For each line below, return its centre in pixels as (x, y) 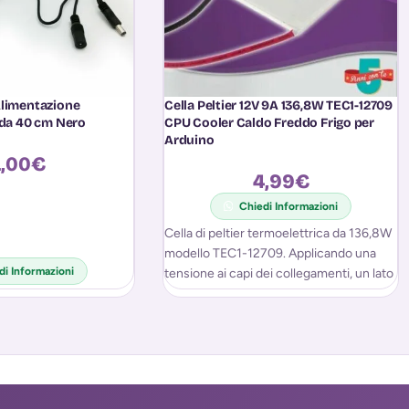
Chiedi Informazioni (289, 207)
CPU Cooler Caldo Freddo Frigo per (270, 123)
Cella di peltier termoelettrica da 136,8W (278, 234)
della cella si (198, 294)
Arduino (189, 141)
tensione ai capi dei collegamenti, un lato (279, 274)
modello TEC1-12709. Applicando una (270, 254)
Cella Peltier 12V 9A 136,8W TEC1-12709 (279, 106)
